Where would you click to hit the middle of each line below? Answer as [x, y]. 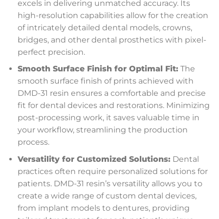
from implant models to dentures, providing [103, 208]
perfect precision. [51, 52]
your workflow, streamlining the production [102, 130]
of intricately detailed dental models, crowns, [105, 27]
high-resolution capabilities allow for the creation [113, 15]
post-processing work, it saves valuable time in [108, 118]
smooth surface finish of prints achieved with [105, 81]
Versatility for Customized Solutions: [94, 159]
